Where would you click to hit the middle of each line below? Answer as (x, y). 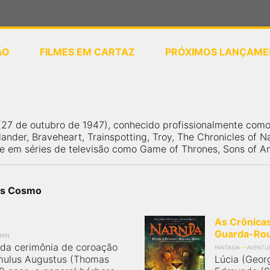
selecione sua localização (150, 80)
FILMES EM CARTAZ (87, 52)
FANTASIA (227, 247)
